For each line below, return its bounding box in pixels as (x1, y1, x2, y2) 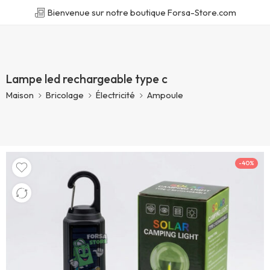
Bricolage (46, 89, 84, 101)
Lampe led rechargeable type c (6, 71, 168, 86)
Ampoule (147, 89, 183, 101)
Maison (6, 89, 34, 101)
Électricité (96, 89, 135, 101)
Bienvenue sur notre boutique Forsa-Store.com (45, 6, 236, 18)
